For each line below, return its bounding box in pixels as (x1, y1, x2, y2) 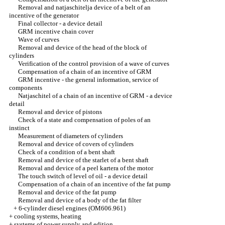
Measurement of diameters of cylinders (18, 132, 123, 140)
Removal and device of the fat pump (18, 188, 117, 196)
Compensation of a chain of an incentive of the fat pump (18, 180, 171, 188)
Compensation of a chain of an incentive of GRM (18, 68, 152, 75)
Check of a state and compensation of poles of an (18, 116, 151, 124)
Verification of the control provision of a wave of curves (18, 60, 169, 67)
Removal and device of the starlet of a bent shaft (18, 156, 149, 164)
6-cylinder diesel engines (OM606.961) (19, 204, 126, 212)
